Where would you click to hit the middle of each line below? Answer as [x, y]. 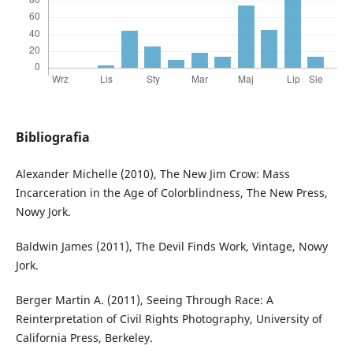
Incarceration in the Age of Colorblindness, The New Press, [171, 193]
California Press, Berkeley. [84, 338]
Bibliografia [52, 137]
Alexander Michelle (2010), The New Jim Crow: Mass [152, 174]
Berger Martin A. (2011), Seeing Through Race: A [144, 300]
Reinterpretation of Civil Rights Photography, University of [169, 319]
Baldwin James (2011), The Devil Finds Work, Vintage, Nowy [171, 247]
